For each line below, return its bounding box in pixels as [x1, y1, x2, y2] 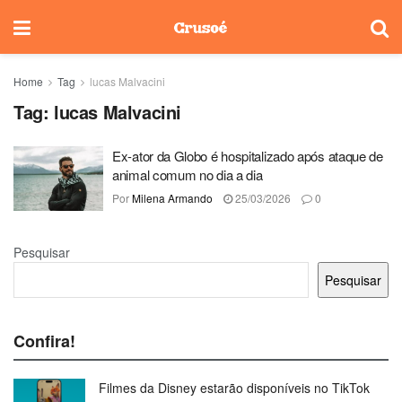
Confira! [13, 328, 75, 353]
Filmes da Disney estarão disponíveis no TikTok [99, 378, 370, 397]
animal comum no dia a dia [112, 165, 263, 184]
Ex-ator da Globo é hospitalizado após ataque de [112, 146, 383, 165]
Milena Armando [132, 190, 213, 205]
